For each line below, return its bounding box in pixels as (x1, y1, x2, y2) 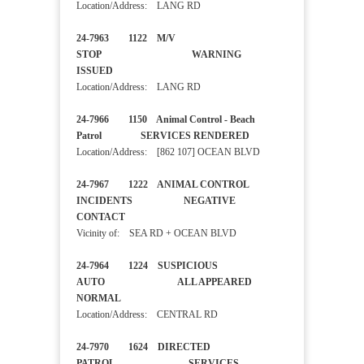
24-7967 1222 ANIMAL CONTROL (76, 179, 249, 191)
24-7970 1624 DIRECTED (76, 341, 210, 353)
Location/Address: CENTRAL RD (76, 309, 218, 321)
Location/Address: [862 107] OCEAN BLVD (76, 146, 260, 158)
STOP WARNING (76, 49, 241, 61)
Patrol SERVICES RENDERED (76, 130, 274, 142)
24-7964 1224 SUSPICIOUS (76, 260, 218, 272)
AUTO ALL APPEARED (76, 276, 252, 288)
